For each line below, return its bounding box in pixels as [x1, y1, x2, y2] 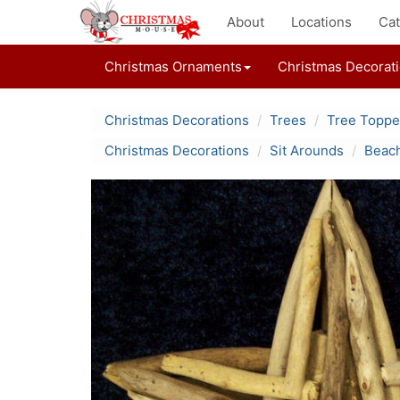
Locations [291, 13, 352, 30]
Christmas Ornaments [104, 58, 242, 75]
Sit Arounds [270, 142, 344, 159]
